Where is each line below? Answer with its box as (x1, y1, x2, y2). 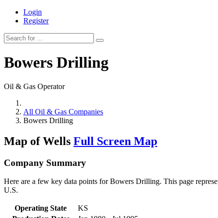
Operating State (15, 204, 67, 213)
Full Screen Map (73, 134, 157, 147)
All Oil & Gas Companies (23, 107, 103, 116)
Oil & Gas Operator (4, 82, 65, 91)
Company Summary (4, 157, 86, 168)
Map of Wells (4, 134, 73, 147)
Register (23, 17, 49, 25)
